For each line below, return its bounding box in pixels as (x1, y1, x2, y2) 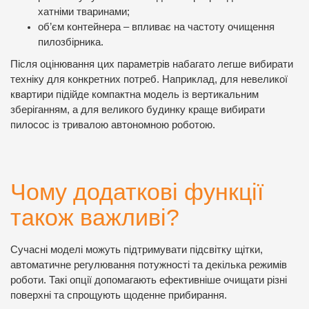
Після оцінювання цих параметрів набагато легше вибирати (10, 58, 293, 70)
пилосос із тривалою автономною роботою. (10, 119, 215, 130)
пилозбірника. (38, 36, 103, 48)
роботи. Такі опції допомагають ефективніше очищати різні (10, 274, 287, 286)
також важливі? (10, 203, 179, 230)
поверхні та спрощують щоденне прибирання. (10, 289, 227, 301)
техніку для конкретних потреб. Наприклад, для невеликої (10, 73, 288, 85)
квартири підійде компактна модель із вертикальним (10, 88, 259, 100)
